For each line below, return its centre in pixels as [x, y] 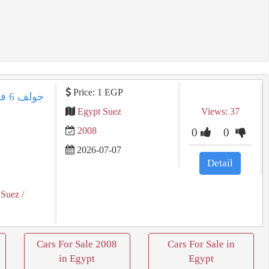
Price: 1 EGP [97, 92]
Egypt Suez [99, 111]
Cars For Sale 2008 [77, 244]
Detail [220, 163]
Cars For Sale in [201, 244]
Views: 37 [220, 111]
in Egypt [77, 258]
